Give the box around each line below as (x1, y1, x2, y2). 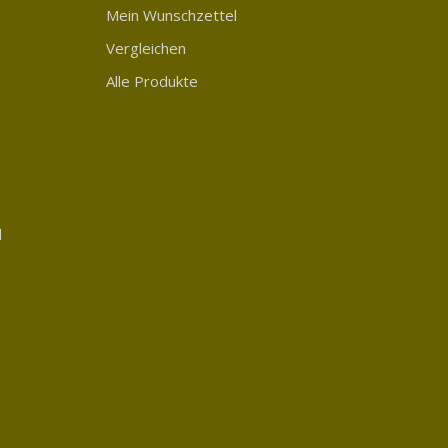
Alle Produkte (106, 70, 198, 91)
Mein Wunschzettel (106, 4, 237, 25)
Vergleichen (106, 37, 186, 58)
